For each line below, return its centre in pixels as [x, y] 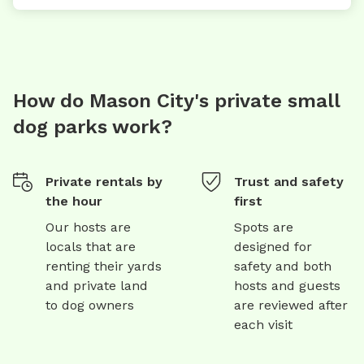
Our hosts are [88, 227]
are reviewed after [291, 305]
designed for [273, 247]
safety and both [283, 266]
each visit [263, 325]
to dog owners [90, 305]
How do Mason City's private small [176, 101]
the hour [74, 201]
